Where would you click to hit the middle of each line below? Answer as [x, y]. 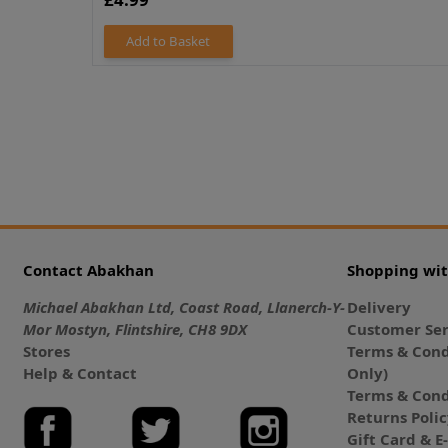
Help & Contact [79, 372]
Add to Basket [168, 41]
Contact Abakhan [88, 269]
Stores [46, 350]
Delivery [379, 306]
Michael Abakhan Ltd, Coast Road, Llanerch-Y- [183, 306]
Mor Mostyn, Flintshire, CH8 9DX [134, 328]
